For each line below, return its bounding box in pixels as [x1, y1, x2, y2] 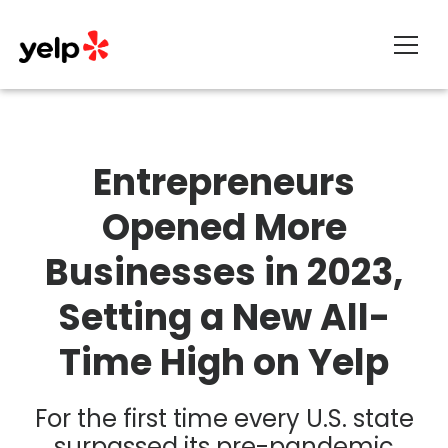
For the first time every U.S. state [34, 402, 414, 435]
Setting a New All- [58, 292, 390, 343]
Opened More [101, 202, 347, 253]
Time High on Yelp [59, 337, 389, 388]
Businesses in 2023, [45, 247, 403, 298]
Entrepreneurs [93, 157, 355, 208]
